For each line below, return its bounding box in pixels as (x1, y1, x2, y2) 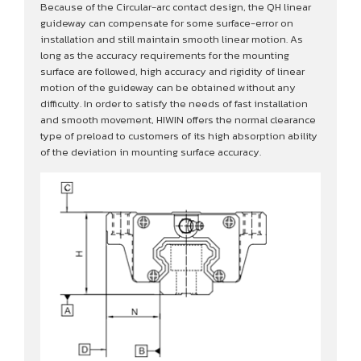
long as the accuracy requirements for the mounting (40, 48, 289, 64)
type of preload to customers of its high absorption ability (40, 128, 317, 144)
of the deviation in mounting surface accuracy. (40, 144, 261, 160)
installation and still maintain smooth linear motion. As (40, 31, 303, 48)
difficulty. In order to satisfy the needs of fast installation (40, 96, 308, 112)
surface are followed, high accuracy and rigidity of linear (40, 64, 305, 80)
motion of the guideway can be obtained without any (40, 80, 296, 96)
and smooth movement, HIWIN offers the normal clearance (40, 112, 316, 128)
